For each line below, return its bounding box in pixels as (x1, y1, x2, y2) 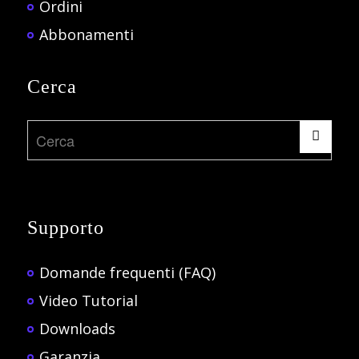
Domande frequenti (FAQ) (38, 263, 216, 283)
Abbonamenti (38, 24, 134, 44)
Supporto (26, 217, 104, 239)
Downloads (38, 319, 115, 339)
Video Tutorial (38, 291, 138, 311)
